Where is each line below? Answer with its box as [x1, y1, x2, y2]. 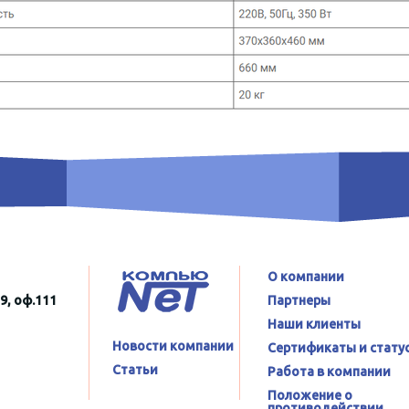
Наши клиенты [267, 317, 361, 331]
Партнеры [267, 293, 330, 308]
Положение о [267, 388, 352, 403]
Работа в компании [267, 364, 391, 379]
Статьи [112, 362, 158, 377]
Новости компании [112, 339, 234, 353]
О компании [267, 269, 344, 284]
